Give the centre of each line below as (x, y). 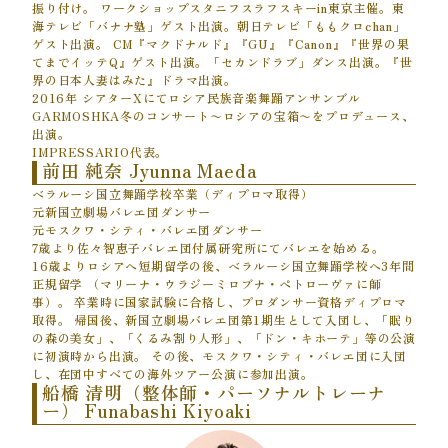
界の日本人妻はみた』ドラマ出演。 (134, 79)
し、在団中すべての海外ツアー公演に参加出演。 (173, 373)
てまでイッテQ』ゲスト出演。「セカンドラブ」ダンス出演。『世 (222, 61)
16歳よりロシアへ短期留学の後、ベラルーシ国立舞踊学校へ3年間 (223, 265)
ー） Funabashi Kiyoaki (147, 409)
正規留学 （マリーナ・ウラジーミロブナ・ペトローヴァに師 (207, 283)
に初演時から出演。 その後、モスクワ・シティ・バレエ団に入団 (219, 355)
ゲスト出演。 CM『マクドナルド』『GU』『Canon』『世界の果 (221, 43)
